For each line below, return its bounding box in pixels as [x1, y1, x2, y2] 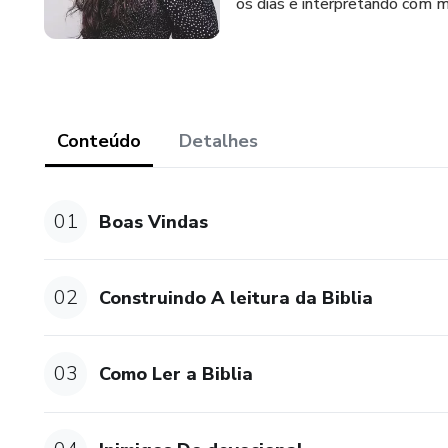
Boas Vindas [99, 209, 209, 234]
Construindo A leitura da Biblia [99, 285, 374, 310]
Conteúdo [57, 129, 141, 153]
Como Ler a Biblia [99, 361, 254, 386]
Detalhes [179, 129, 258, 153]
